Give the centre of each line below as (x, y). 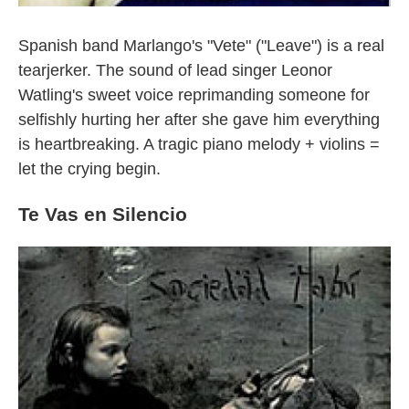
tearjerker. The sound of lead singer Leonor (175, 70)
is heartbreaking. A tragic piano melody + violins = (199, 144)
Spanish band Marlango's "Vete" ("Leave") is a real (201, 46)
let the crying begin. (89, 169)
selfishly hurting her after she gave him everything (199, 120)
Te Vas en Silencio (103, 214)
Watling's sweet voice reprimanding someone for (194, 95)
